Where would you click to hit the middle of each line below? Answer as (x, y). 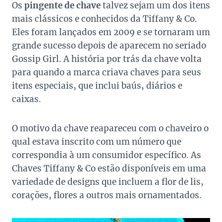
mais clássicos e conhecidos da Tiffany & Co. (105, 19)
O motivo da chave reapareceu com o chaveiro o (110, 129)
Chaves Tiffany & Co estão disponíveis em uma (109, 169)
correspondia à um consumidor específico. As (107, 155)
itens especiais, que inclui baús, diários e (97, 86)
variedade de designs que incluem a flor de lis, (108, 182)
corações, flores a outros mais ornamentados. (107, 195)
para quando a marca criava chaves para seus (107, 73)
